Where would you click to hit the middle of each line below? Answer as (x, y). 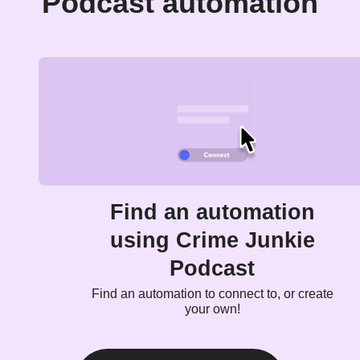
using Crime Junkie (212, 240)
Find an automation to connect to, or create (212, 294)
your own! (212, 309)
